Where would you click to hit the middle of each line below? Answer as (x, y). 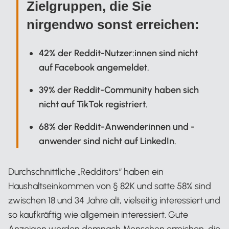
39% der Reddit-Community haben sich (119, 90)
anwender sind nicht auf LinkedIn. (108, 141)
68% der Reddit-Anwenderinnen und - (117, 127)
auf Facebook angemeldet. (94, 67)
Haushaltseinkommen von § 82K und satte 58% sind (110, 186)
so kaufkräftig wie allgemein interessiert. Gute (98, 215)
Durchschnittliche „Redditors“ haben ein (86, 172)
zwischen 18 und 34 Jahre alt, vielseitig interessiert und (114, 200)
